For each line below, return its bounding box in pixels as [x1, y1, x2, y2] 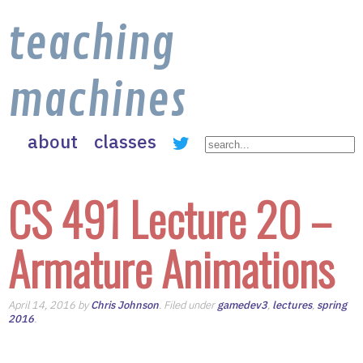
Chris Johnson [91, 298, 159, 312]
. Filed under [159, 298, 217, 312]
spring [317, 298, 347, 312]
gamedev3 [217, 298, 267, 312]
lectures [272, 298, 312, 312]
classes [94, 130, 157, 153]
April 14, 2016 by [8, 298, 91, 312]
